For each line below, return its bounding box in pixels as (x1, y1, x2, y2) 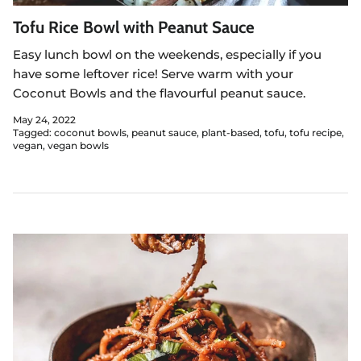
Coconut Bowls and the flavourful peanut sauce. (13, 85, 305, 101)
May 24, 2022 (13, 114, 76, 127)
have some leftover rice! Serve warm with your (13, 65, 293, 81)
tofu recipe (289, 127, 342, 139)
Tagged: (13, 127, 52, 139)
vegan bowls (48, 139, 109, 152)
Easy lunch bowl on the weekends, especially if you (13, 46, 322, 62)
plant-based (201, 127, 259, 139)
